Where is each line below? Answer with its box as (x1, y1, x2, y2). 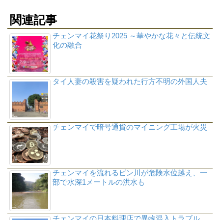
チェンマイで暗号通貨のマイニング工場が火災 (52, 122, 207, 131)
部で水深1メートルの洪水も (52, 177, 145, 186)
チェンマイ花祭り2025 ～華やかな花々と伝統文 (52, 31, 210, 40)
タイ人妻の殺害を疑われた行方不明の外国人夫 (52, 77, 207, 85)
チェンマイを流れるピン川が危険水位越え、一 (52, 168, 207, 177)
